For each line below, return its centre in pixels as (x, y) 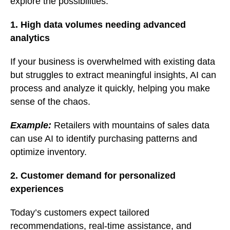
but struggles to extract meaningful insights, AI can (113, 75)
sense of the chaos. (50, 102)
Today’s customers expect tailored (80, 213)
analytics (30, 38)
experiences (37, 189)
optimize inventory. (49, 152)
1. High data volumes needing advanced (98, 25)
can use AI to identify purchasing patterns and (104, 139)
